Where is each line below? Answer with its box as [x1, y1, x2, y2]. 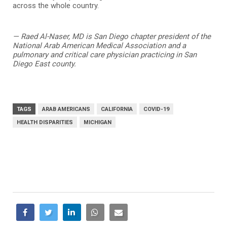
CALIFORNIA [101, 105, 133, 112]
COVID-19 [143, 105, 169, 112]
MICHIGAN [84, 119, 111, 126]
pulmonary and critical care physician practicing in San [13, 50, 197, 59]
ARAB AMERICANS [42, 105, 90, 112]
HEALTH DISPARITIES [17, 119, 73, 126]
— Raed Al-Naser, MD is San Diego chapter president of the [13, 31, 211, 41]
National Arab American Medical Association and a [13, 41, 186, 50]
